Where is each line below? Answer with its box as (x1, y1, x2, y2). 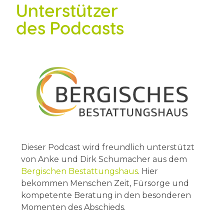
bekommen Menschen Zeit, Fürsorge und (21, 178, 189, 188)
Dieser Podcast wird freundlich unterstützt (21, 142, 194, 152)
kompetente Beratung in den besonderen (21, 190, 191, 200)
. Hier (138, 166, 158, 176)
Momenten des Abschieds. (21, 202, 125, 212)
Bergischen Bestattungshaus (21, 166, 138, 176)
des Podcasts (16, 17, 124, 38)
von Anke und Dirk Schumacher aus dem (21, 154, 187, 164)
